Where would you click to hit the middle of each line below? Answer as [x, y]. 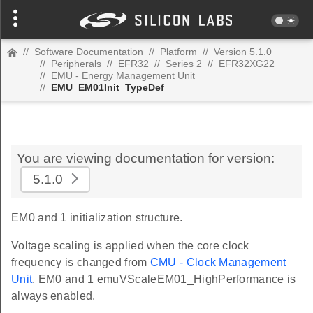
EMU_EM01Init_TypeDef [108, 87]
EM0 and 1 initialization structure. [97, 218]
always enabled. [53, 296]
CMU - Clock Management [218, 262]
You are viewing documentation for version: [146, 158]
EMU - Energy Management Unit [123, 75]
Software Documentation [89, 52]
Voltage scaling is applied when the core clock [130, 246]
